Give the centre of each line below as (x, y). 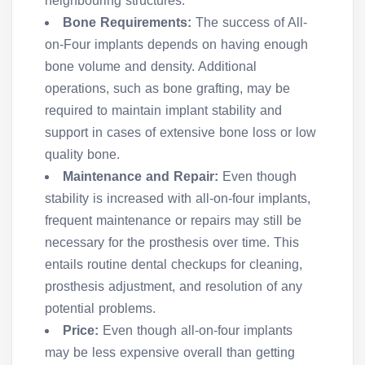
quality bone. (82, 154)
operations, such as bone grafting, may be (167, 88)
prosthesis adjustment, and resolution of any (174, 286)
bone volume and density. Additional (151, 66)
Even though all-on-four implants (196, 330)
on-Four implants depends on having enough (176, 44)
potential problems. (100, 308)
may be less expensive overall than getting (170, 352)
